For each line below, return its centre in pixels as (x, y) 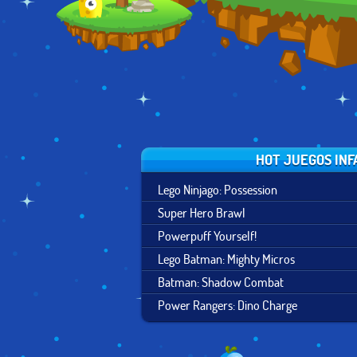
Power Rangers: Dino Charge (228, 305)
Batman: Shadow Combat (221, 282)
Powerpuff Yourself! (207, 235)
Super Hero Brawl (202, 212)
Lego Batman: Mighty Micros (226, 259)
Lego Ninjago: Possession (218, 189)
